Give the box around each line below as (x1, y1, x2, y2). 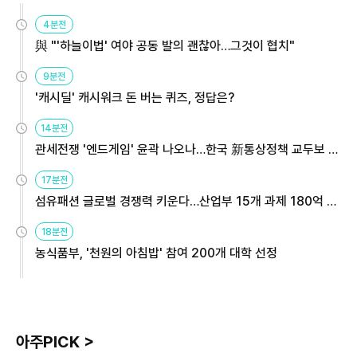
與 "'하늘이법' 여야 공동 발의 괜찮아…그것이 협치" (35, 37, 295, 53)
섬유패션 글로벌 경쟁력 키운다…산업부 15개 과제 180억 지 (35, 193, 338, 209)
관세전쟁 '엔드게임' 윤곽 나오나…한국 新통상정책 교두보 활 (35, 141, 339, 157)
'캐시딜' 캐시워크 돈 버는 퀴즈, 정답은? (35, 89, 234, 105)
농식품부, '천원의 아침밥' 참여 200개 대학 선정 (35, 245, 277, 261)
